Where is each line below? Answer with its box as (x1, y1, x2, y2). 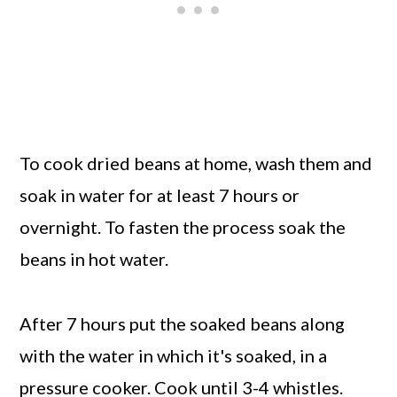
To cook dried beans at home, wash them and (19, 152, 373, 175)
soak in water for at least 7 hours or (19, 184, 300, 206)
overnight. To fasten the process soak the (19, 216, 346, 238)
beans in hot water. (19, 248, 173, 270)
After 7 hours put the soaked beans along (19, 313, 346, 335)
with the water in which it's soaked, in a (19, 345, 328, 367)
